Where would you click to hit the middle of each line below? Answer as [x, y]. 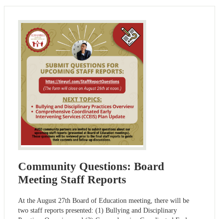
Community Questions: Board [91, 166]
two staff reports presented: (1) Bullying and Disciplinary [98, 210]
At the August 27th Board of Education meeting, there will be [104, 200]
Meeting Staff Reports [72, 179]
